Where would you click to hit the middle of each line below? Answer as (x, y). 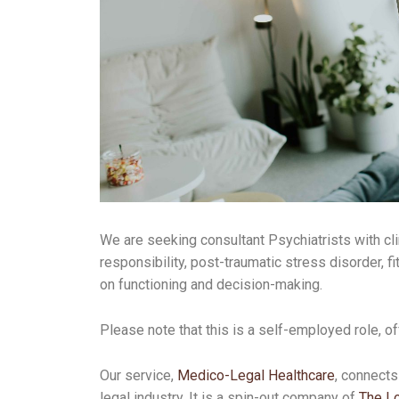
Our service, (138, 375)
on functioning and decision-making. (211, 284)
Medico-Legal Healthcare (256, 375)
